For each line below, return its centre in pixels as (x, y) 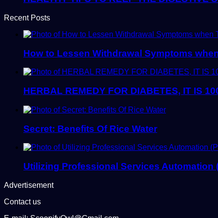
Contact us (22, 201)
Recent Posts (27, 18)
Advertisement (29, 185)
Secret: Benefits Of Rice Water (90, 128)
